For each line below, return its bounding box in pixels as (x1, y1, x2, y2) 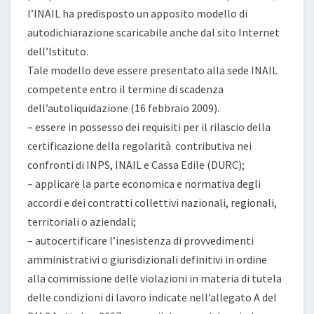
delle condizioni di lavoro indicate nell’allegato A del (27, 290, 277, 304)
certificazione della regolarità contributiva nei (27, 139, 252, 153)
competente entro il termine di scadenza (27, 82, 224, 96)
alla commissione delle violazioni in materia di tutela (27, 271, 282, 285)
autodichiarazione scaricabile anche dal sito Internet (27, 25, 280, 39)
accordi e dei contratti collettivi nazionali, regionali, (27, 196, 277, 210)
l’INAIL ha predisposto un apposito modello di (27, 6, 247, 20)
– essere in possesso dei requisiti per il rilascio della (27, 120, 271, 134)
